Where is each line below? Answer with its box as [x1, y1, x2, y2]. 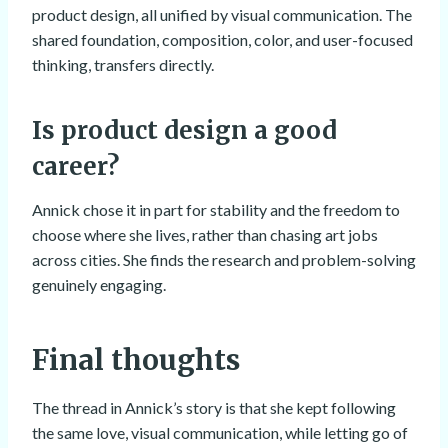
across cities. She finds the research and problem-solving [32, 250, 416, 270]
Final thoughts [32, 342, 240, 379]
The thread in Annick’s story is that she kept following [32, 398, 396, 418]
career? [32, 151, 119, 183]
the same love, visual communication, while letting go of [32, 423, 408, 443]
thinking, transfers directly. [32, 55, 214, 75]
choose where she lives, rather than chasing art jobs [32, 225, 378, 245]
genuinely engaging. [32, 275, 166, 295]
